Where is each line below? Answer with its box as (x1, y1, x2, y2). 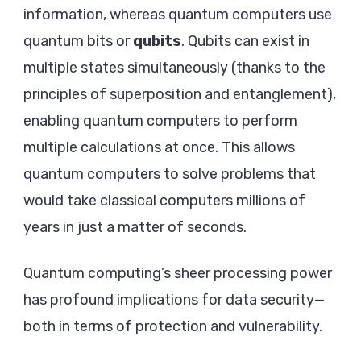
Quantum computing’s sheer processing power (23, 263, 332, 282)
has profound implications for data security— (23, 290, 325, 309)
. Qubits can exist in (181, 31, 309, 50)
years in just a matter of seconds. (23, 218, 247, 236)
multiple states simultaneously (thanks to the (23, 58, 326, 77)
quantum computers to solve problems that (23, 164, 316, 183)
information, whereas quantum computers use (23, 5, 332, 23)
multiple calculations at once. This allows (23, 138, 295, 156)
